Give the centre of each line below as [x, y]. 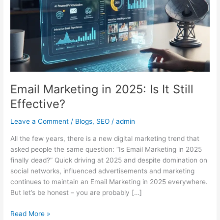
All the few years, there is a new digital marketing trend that [105, 139]
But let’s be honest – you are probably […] [76, 193]
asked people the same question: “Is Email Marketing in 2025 [106, 150]
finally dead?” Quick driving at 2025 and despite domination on [109, 160]
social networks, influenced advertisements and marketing [103, 171]
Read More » [30, 213]
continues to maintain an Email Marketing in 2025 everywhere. [109, 182]
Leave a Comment [40, 122]
